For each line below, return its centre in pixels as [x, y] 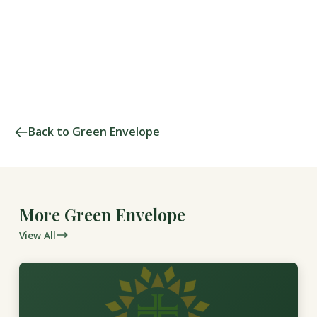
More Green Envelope [102, 214]
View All [37, 235]
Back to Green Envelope [94, 132]
